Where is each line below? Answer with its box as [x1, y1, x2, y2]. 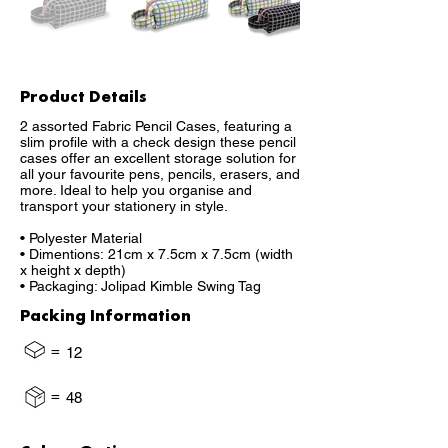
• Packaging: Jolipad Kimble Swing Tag [20, 278, 261, 294]
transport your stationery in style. [20, 198, 228, 214]
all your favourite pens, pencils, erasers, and [20, 166, 300, 182]
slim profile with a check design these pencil [20, 134, 296, 150]
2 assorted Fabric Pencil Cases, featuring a [20, 118, 292, 134]
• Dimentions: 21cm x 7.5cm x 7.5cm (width [20, 246, 293, 262]
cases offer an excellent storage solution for [20, 150, 296, 166]
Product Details [20, 86, 147, 106]
